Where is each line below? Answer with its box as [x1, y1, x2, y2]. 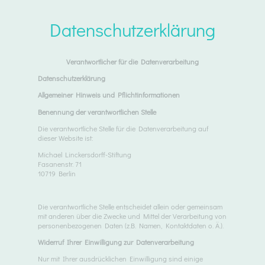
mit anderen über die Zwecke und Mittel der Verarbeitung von [38, 211, 227, 221]
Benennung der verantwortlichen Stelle [38, 106, 156, 117]
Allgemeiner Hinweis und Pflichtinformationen [38, 90, 180, 100]
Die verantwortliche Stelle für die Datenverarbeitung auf [38, 123, 208, 133]
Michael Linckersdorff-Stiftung [38, 150, 131, 160]
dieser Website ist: [38, 132, 93, 143]
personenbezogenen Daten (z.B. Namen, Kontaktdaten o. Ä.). [38, 220, 224, 230]
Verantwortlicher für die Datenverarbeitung [66, 56, 199, 66]
